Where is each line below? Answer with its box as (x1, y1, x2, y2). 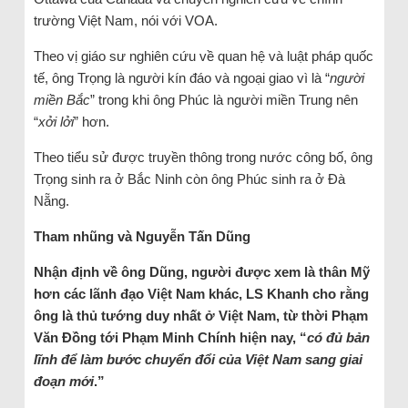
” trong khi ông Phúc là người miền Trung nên (89, 92, 358, 108)
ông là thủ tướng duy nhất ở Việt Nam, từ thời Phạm (33, 308, 368, 324)
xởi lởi (37, 114, 74, 130)
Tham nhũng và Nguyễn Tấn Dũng (33, 229, 250, 245)
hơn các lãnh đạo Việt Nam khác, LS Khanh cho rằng (33, 286, 369, 302)
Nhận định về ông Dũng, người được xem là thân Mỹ (33, 264, 370, 280)
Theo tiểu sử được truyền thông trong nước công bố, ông (33, 149, 372, 166)
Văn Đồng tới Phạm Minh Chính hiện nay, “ (33, 330, 307, 346)
